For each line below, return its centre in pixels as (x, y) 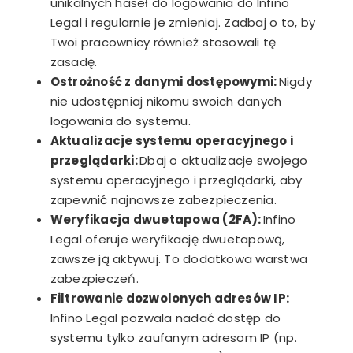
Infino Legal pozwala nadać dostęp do (165, 318)
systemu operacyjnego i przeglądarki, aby (176, 180)
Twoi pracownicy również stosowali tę (163, 42)
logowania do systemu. (120, 121)
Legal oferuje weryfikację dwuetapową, (167, 239)
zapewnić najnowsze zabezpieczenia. (165, 199)
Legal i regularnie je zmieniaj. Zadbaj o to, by (183, 22)
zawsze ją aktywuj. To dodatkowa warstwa (179, 258)
